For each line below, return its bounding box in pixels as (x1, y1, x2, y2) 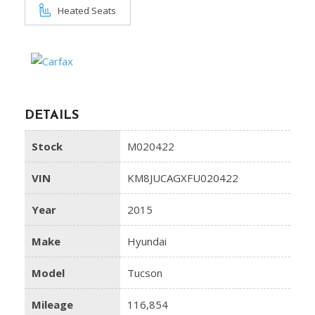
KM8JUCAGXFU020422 (127, 170, 238, 185)
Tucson (127, 265, 162, 280)
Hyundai (127, 233, 167, 248)
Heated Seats (58, 4, 116, 17)
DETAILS (25, 108, 79, 122)
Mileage (32, 297, 73, 311)
